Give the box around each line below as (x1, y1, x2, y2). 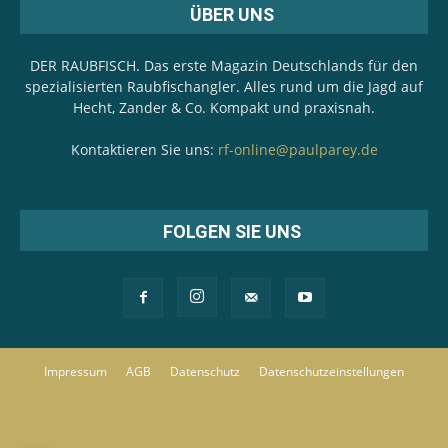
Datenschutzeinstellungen (259, 363, 404, 381)
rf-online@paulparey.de (217, 140, 378, 160)
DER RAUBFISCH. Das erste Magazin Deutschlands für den (30, 56, 418, 76)
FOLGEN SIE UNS (162, 221, 301, 243)
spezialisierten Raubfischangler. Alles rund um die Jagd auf (25, 77, 423, 97)
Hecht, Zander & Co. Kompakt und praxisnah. (73, 98, 375, 118)
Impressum (44, 363, 107, 381)
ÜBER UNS (189, 4, 274, 26)
